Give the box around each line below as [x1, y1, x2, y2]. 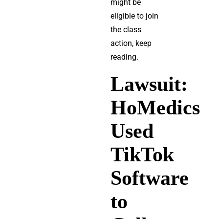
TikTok [110, 142, 174, 166]
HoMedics [110, 95, 200, 119]
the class [110, 25, 141, 34]
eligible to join [110, 11, 158, 21]
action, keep [110, 39, 152, 48]
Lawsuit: [110, 72, 188, 95]
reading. [110, 52, 138, 62]
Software [110, 166, 189, 189]
